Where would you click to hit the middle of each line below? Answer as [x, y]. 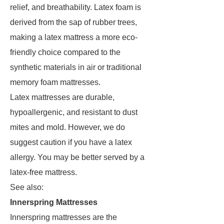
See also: [27, 187]
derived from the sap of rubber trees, [73, 22]
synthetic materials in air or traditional [76, 67]
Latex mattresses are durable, [62, 97]
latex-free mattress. [43, 172]
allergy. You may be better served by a [77, 157]
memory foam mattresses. [55, 82]
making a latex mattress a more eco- [74, 37]
